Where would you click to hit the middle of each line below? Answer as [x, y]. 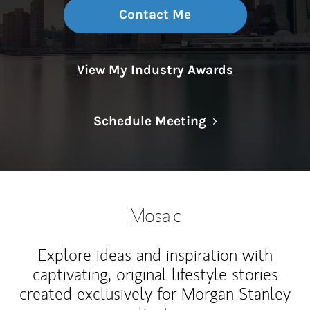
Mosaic [155, 215]
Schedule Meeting [149, 121]
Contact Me [155, 15]
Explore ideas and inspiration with [155, 255]
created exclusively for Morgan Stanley [155, 294]
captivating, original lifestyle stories [155, 274]
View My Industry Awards [155, 70]
